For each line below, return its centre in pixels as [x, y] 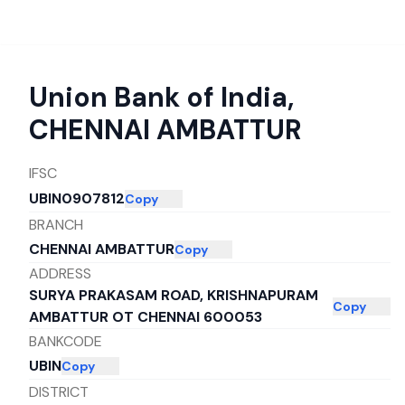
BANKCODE [66, 341]
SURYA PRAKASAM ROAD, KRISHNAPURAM [174, 295]
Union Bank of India [158, 97]
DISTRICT [59, 391]
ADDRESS [60, 273]
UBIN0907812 [77, 198]
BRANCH [56, 224]
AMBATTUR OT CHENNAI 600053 [146, 317]
